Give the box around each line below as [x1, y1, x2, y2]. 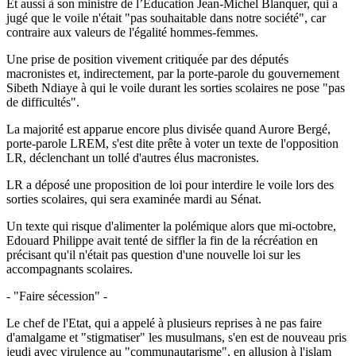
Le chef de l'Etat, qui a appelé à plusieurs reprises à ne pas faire [6, 315, 322, 330]
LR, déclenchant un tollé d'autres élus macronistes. [6, 150, 259, 164]
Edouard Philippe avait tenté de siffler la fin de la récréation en [6, 233, 318, 247]
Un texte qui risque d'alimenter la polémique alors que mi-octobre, [6, 219, 336, 233]
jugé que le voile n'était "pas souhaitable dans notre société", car [6, 10, 326, 25]
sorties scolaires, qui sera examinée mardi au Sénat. [6, 192, 261, 206]
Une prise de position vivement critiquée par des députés [6, 52, 288, 66]
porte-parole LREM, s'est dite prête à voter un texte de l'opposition [6, 136, 339, 150]
